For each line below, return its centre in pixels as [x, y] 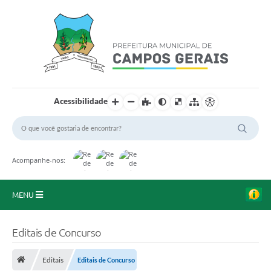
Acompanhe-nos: [39, 160]
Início [21, 221]
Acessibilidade [80, 101]
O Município [35, 245]
